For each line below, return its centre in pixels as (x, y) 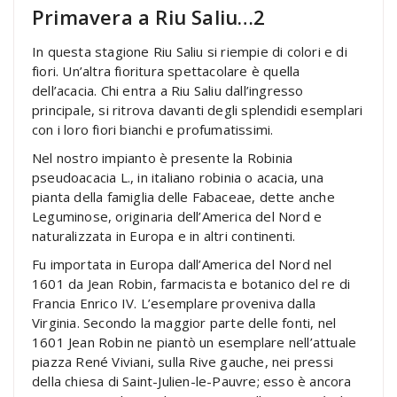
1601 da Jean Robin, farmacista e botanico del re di (191, 284)
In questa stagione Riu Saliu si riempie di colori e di (190, 52)
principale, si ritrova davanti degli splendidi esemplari (198, 110)
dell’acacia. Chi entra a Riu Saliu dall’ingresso (168, 91)
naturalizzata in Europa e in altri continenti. (164, 236)
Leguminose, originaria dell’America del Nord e (177, 217)
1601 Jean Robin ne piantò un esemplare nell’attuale (195, 343)
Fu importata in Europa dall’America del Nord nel (182, 265)
